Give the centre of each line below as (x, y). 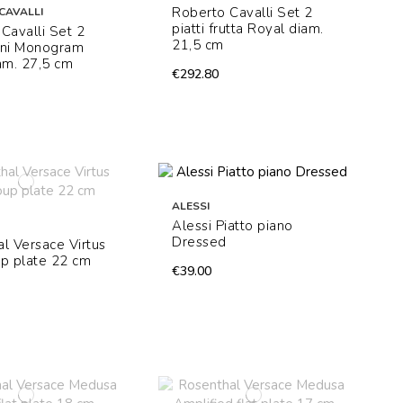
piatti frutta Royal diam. (248, 29)
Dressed (199, 242)
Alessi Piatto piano (233, 226)
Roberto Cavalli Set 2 (242, 13)
